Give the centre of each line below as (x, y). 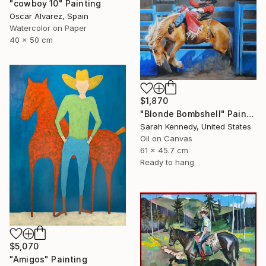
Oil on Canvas (166, 138)
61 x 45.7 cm (164, 150)
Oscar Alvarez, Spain (49, 16)
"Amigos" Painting (48, 259)
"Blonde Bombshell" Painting (250, 113)
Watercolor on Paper (48, 28)
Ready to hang (167, 162)
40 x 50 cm (31, 40)
